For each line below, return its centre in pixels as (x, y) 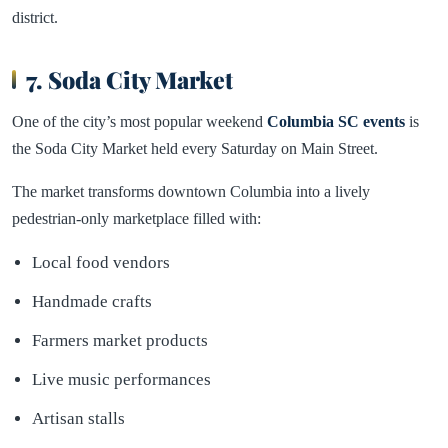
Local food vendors (101, 262)
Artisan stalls (78, 418)
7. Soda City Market (129, 79)
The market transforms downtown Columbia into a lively (191, 191)
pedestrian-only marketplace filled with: (136, 218)
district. (35, 17)
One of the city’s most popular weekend (139, 121)
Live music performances (121, 379)
